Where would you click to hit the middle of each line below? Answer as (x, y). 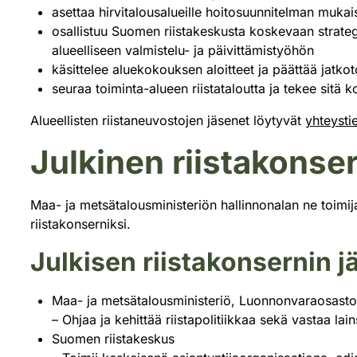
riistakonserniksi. (80, 224)
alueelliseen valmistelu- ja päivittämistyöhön (183, 51)
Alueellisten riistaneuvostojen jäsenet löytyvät (168, 121)
